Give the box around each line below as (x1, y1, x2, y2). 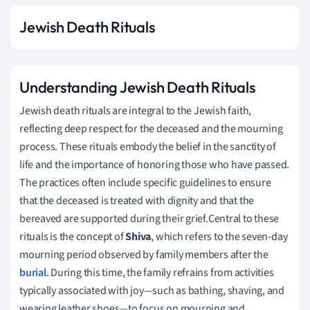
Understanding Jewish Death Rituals (19, 77, 255, 97)
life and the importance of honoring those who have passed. (19, 156, 290, 172)
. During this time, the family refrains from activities (46, 264, 274, 280)
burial (19, 264, 46, 280)
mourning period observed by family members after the (19, 246, 268, 262)
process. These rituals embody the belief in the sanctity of (19, 138, 277, 154)
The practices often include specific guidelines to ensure (19, 174, 271, 190)
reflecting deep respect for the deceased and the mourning (19, 120, 283, 136)
